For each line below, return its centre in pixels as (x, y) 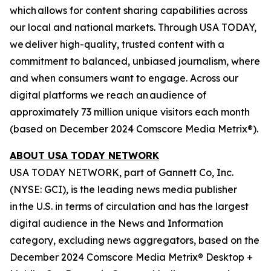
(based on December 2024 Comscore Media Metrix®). (134, 129)
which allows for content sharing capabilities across (129, 10)
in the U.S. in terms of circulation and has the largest (129, 206)
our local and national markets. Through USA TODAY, (133, 27)
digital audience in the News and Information (116, 223)
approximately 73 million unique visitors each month (130, 112)
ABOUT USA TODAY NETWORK (84, 155)
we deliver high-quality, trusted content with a (117, 44)
